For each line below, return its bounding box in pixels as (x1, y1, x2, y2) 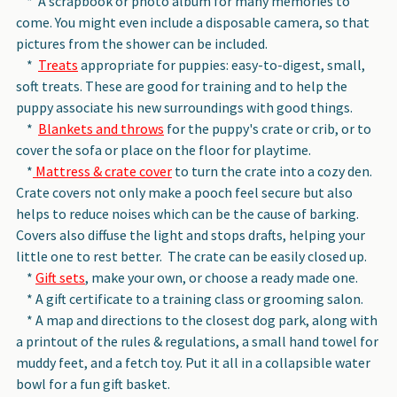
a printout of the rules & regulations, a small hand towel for (16, 331, 378, 350)
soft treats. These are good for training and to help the (16, 76, 347, 95)
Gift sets (35, 268, 85, 286)
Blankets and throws (38, 119, 164, 137)
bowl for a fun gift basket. (16, 374, 170, 393)
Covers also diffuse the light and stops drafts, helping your (16, 225, 365, 244)
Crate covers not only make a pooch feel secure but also (16, 183, 353, 201)
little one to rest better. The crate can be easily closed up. (16, 246, 372, 265)
